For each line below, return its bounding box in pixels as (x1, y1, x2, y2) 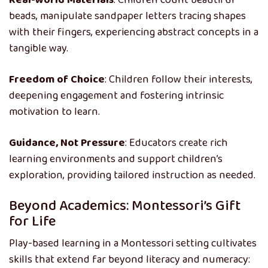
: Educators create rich (125, 135, 228, 151)
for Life (9, 210, 56, 233)
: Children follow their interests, (105, 71, 252, 88)
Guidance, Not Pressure (9, 135, 125, 151)
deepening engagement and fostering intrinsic (9, 87, 224, 104)
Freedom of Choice (9, 71, 105, 88)
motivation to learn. (9, 103, 100, 120)
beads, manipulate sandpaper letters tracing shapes (9, 8, 246, 25)
